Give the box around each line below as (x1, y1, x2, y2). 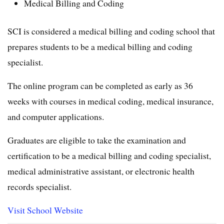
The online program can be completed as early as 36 (7, 79, 193, 91)
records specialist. (7, 180, 71, 192)
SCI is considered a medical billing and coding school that (7, 24, 215, 37)
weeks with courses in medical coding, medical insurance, (7, 94, 213, 107)
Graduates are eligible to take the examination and (7, 133, 186, 146)
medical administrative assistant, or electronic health (7, 164, 194, 177)
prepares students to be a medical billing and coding (7, 40, 192, 52)
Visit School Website (7, 203, 83, 216)
